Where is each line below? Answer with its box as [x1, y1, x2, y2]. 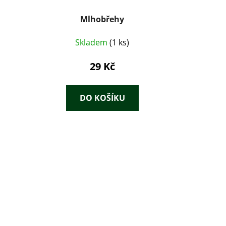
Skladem [75, 37, 110, 48]
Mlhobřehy [80, 14, 125, 25]
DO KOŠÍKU [79, 92, 125, 104]
